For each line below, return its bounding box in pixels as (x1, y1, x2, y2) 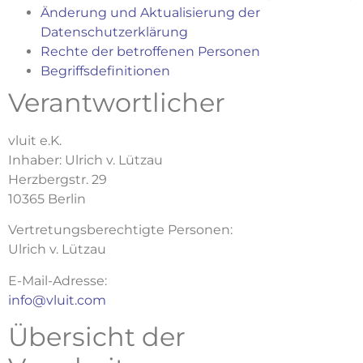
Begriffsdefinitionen (41, 63, 170, 79)
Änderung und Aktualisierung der (41, 5, 260, 21)
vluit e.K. (8, 133, 62, 149)
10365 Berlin (8, 191, 86, 207)
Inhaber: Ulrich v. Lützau (8, 152, 163, 169)
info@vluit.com (8, 292, 106, 308)
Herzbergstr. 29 (8, 172, 107, 188)
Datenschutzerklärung (41, 24, 188, 41)
